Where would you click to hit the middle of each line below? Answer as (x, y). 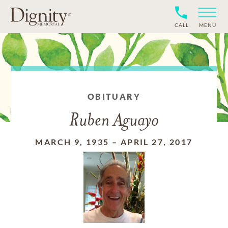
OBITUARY (114, 96)
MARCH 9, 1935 (72, 142)
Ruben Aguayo (114, 121)
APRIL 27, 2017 (156, 142)
